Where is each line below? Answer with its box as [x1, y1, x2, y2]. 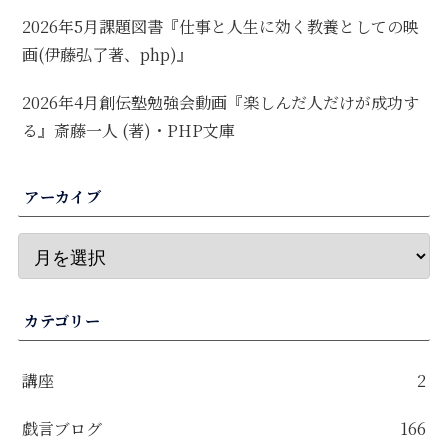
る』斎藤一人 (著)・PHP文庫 [22, 118, 236, 142]
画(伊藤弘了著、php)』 [22, 42, 194, 66]
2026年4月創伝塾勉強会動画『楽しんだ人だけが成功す [22, 90, 420, 114]
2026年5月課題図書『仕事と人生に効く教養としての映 [22, 14, 420, 38]
